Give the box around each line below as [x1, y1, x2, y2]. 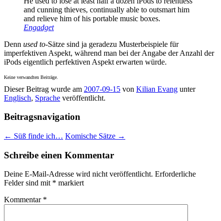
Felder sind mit [4, 179, 52, 187]
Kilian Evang [136, 84, 178, 93]
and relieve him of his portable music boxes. [24, 14, 160, 23]
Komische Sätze [65, 132, 117, 141]
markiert [56, 179, 84, 187]
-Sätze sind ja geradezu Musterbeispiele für [45, 39, 179, 48]
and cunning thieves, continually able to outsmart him [24, 5, 189, 14]
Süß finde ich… [12, 132, 63, 141]
